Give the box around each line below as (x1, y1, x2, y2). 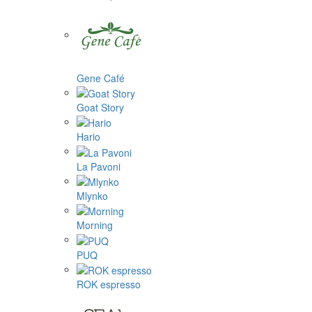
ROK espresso (77, 276, 141, 291)
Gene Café (77, 70, 125, 85)
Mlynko (77, 188, 108, 203)
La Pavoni (77, 159, 120, 173)
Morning (77, 218, 113, 233)
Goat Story (77, 100, 124, 114)
